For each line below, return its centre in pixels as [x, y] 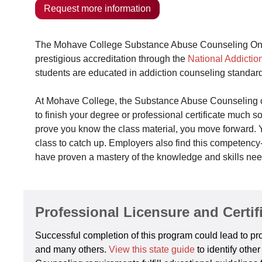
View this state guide [153, 249]
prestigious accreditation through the [111, 59]
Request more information [97, 8]
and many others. [72, 249]
